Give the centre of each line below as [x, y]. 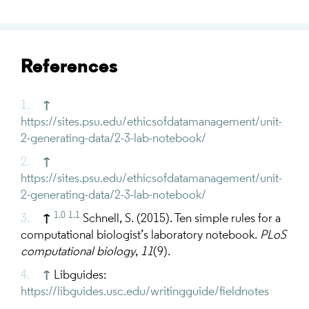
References [69, 68]
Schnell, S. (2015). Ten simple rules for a [182, 219]
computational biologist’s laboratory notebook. [140, 236]
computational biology [78, 252]
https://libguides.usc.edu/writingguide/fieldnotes [145, 292]
